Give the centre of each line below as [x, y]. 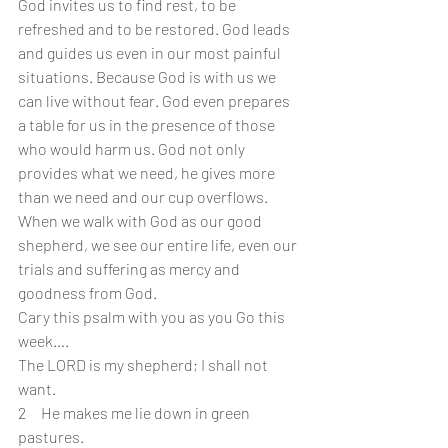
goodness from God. [87, 292]
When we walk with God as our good [141, 220]
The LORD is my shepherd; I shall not [144, 364]
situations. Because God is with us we [148, 76]
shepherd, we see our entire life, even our [159, 244]
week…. [43, 340]
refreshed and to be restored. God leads [155, 28]
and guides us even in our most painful [151, 52]
